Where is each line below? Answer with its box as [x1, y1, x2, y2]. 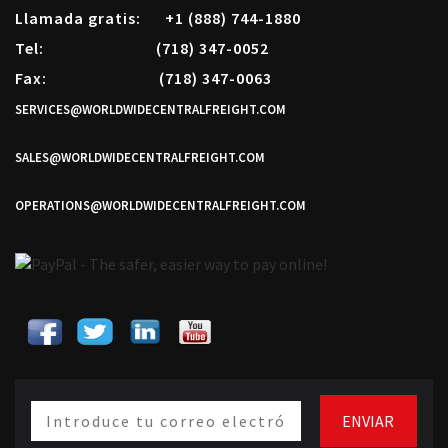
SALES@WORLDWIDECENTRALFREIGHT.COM [15, 148, 265, 166]
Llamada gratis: [15, 7, 165, 28]
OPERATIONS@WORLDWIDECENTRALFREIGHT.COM [15, 196, 306, 214]
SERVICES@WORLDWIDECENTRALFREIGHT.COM [15, 100, 286, 118]
